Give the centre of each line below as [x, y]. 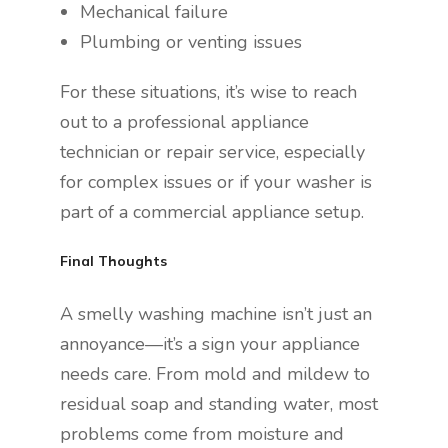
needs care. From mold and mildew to [215, 374]
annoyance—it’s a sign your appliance [210, 344]
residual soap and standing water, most [219, 404]
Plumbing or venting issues [191, 42]
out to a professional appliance [184, 122]
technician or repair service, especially [212, 152]
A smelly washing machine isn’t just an [216, 314]
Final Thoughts [113, 261]
